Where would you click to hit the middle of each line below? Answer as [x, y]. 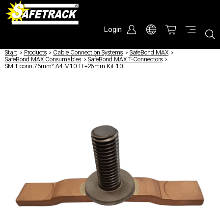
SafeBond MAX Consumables [43, 59]
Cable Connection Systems [88, 53]
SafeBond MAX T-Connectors [125, 59]
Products [35, 53]
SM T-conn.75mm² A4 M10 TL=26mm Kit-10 [64, 66]
